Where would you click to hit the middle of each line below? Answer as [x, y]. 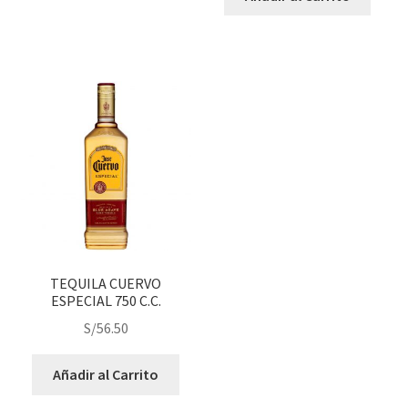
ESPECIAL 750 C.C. [106, 300]
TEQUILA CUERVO [106, 283]
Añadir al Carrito [106, 375]
